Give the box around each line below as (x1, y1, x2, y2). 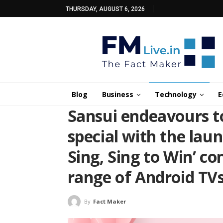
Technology (154, 90, 197, 99)
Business (102, 90, 133, 99)
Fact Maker (93, 198, 126, 206)
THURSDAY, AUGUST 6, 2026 (66, 5, 145, 12)
